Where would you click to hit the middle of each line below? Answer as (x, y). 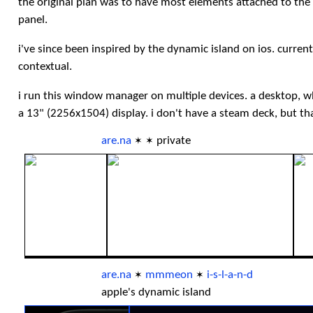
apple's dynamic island (156, 293)
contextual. (45, 67)
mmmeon (169, 275)
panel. (32, 20)
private (173, 141)
